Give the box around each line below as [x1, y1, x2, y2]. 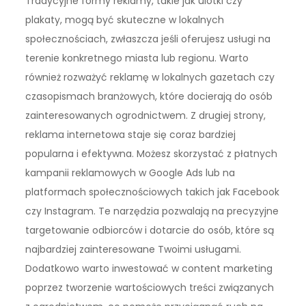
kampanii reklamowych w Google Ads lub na [25, 165, 236, 180]
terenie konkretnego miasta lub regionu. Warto [25, 51, 249, 65]
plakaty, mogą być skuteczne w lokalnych [25, 12, 225, 27]
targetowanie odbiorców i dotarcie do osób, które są [25, 223, 275, 237]
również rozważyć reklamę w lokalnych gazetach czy [25, 70, 275, 84]
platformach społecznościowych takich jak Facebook [25, 184, 280, 199]
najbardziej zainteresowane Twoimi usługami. [25, 242, 242, 256]
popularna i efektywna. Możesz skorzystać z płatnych [25, 146, 278, 161]
